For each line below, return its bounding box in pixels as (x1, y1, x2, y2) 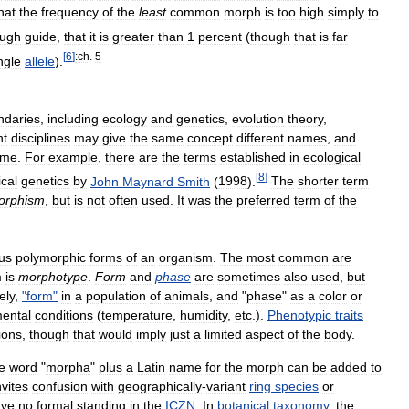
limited (204, 326, 242, 341)
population (86, 288, 146, 303)
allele (25, 53, 55, 68)
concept (187, 130, 233, 145)
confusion (32, 378, 88, 393)
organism (159, 249, 213, 265)
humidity (180, 307, 227, 322)
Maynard (122, 173, 173, 189)
